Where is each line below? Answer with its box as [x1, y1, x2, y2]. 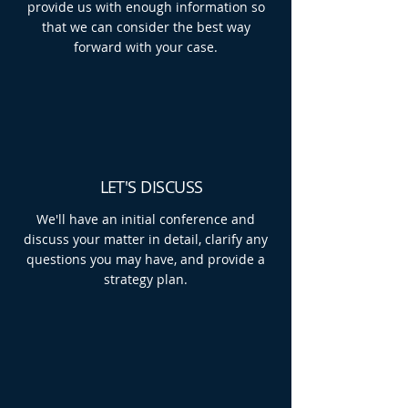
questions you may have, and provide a [26, 250, 265, 268]
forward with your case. [74, 38, 218, 56]
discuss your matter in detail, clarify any [24, 230, 268, 248]
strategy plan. [104, 270, 188, 288]
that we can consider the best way [41, 18, 250, 36]
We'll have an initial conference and [36, 210, 255, 228]
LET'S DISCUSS [99, 176, 203, 198]
